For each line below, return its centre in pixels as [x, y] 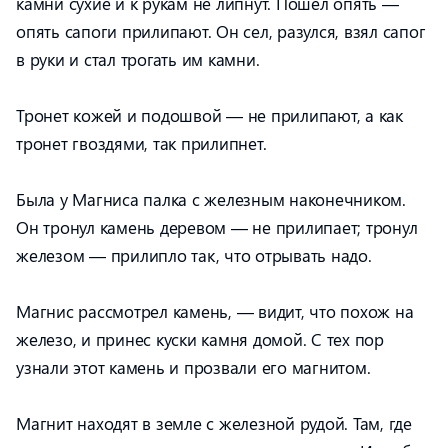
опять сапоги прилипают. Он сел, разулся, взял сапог [221, 31]
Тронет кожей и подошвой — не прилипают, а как [209, 115]
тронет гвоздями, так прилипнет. [141, 143]
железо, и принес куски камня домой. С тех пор [200, 339]
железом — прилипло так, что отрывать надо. [194, 255]
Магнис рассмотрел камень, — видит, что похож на [215, 311]
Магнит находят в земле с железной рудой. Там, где [214, 423]
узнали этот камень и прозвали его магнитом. [193, 367]
